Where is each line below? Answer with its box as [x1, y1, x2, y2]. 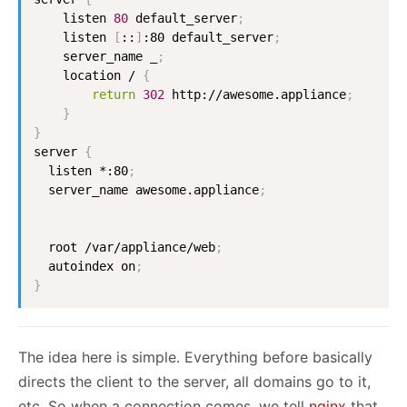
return [92, 87, 135, 103]
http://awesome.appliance [164, 87, 346, 103]
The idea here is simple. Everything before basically [18, 348, 372, 367]
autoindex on [34, 259, 135, 274]
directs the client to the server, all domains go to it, [18, 372, 371, 392]
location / [34, 68, 143, 84]
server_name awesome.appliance [34, 183, 259, 198]
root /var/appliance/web [34, 240, 215, 255]
